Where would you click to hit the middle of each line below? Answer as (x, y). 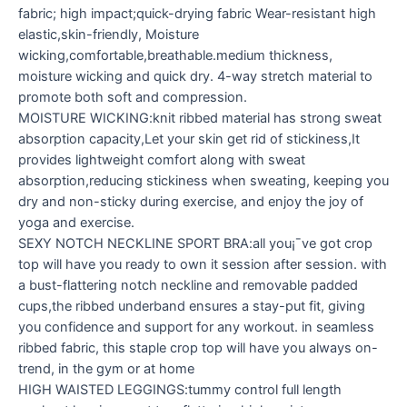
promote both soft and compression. (133, 97)
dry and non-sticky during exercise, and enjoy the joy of (191, 201)
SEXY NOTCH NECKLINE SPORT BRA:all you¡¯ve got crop (195, 243)
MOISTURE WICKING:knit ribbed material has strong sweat (200, 118)
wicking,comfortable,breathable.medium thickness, (175, 55)
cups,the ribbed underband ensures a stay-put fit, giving (192, 306)
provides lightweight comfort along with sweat (162, 159)
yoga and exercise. (76, 222)
